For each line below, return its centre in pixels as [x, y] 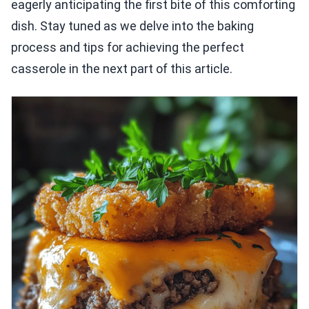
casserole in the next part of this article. [122, 68]
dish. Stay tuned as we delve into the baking [132, 26]
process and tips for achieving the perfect [128, 47]
